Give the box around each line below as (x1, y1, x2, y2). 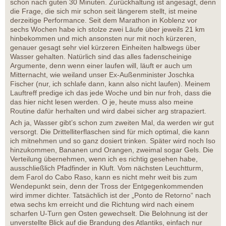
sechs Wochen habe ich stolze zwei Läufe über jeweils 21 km (10, 25, 205, 33)
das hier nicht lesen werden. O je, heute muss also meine (10, 97, 193, 106)
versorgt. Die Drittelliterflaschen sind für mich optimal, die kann (10, 127, 209, 136)
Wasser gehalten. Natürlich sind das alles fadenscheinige (10, 52, 192, 61)
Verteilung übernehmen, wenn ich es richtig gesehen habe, (10, 154, 198, 163)
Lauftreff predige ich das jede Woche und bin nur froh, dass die (10, 88, 211, 97)
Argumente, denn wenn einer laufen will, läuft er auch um (10, 61, 192, 70)
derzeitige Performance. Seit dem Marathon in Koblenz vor (10, 16, 197, 24)
